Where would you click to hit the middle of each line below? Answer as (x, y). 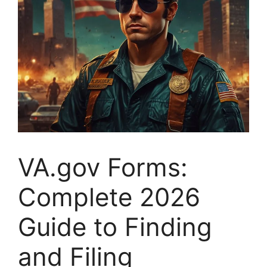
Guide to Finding (115, 227)
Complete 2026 (109, 197)
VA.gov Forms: (103, 167)
